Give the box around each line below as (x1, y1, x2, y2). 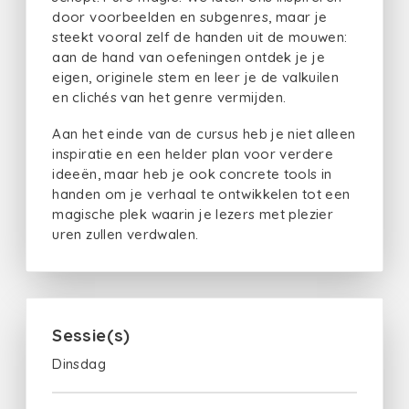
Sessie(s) (52, 323, 131, 346)
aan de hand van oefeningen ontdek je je (52, 47, 325, 66)
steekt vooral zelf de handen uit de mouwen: (52, 27, 348, 46)
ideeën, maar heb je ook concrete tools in (52, 165, 332, 184)
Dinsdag (52, 355, 106, 373)
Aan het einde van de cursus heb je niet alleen (52, 125, 356, 143)
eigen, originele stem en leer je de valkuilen (52, 68, 340, 86)
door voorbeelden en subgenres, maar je (52, 7, 328, 26)
